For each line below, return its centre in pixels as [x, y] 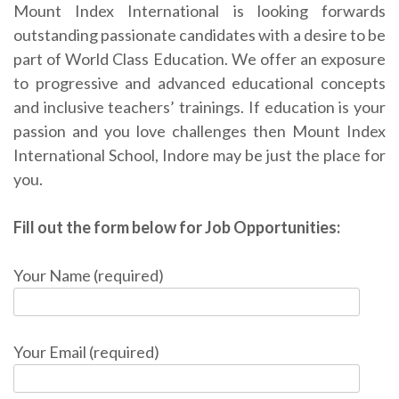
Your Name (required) [89, 276]
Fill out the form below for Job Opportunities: [177, 228]
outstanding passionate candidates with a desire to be [199, 35]
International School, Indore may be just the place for [199, 155]
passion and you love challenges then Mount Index [199, 131]
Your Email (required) [86, 352]
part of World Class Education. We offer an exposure [199, 59]
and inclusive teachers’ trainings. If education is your [199, 107]
